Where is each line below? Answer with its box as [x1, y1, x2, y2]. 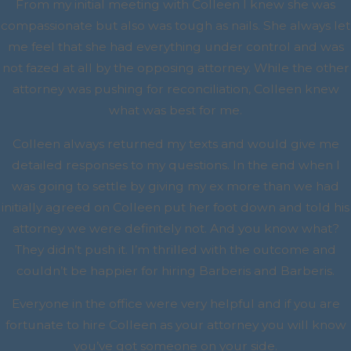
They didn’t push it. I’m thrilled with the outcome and [15, 241, 336, 257]
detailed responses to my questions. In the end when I [11, 157, 340, 172]
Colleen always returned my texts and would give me [12, 136, 339, 151]
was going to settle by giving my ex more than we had [12, 178, 339, 194]
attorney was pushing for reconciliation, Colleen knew [12, 81, 339, 97]
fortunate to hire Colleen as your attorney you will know [5, 317, 346, 333]
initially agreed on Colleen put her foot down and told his [2, 199, 349, 215]
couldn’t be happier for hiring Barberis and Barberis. [16, 262, 335, 278]
